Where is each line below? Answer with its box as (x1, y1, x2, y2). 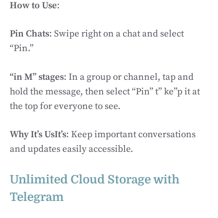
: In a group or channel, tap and (64, 71, 194, 83)
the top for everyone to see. (10, 100, 121, 112)
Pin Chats (10, 28, 49, 39)
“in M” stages (10, 71, 64, 83)
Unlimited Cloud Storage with (10, 172, 180, 186)
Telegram (10, 190, 64, 204)
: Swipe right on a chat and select (49, 28, 184, 39)
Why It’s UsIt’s (10, 129, 66, 140)
